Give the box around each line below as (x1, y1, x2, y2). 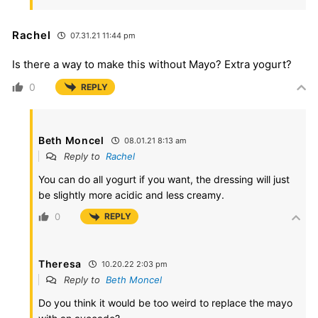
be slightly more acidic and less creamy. (38, 189, 224, 202)
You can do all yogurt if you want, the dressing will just (38, 173, 290, 186)
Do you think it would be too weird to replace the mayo (38, 296, 292, 309)
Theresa (38, 257, 82, 270)
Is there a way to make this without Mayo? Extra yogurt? (12, 57, 292, 72)
